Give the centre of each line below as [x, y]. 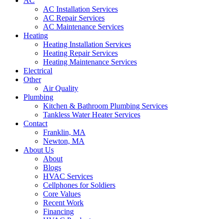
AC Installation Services [80, 9]
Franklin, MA [64, 132]
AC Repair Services [74, 18]
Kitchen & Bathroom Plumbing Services [105, 106]
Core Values [62, 194]
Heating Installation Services [87, 44]
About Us [39, 150]
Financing [58, 211]
